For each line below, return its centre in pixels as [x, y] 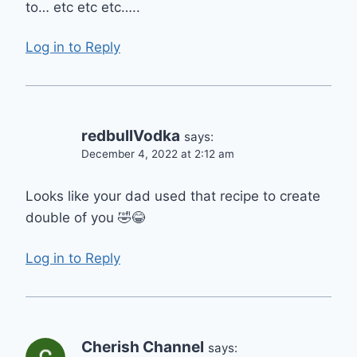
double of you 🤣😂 [85, 218]
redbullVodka [131, 136]
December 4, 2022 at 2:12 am [158, 154]
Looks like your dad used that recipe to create [173, 196]
